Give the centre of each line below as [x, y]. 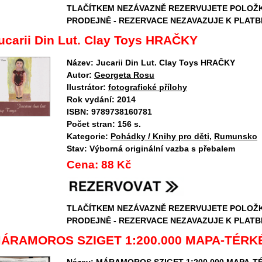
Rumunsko [236, 136]
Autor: [79, 75]
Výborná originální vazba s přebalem [162, 148]
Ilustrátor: [86, 87]
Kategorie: [87, 136]
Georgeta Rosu [124, 75]
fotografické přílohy [148, 87]
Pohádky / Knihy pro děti [160, 136]
